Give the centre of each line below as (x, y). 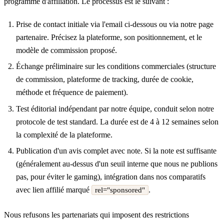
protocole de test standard (56, 121)
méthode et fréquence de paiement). (72, 92)
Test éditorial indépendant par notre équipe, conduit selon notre (115, 108)
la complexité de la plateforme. (64, 134)
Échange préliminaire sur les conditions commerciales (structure (116, 66)
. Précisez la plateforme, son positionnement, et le (124, 37)
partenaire (31, 37)
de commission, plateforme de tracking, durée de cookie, (105, 79)
